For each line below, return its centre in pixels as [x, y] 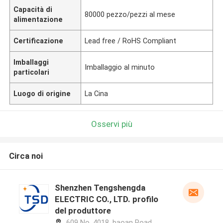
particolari [32, 72]
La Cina [97, 93]
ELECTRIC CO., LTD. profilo [106, 199]
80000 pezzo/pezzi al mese [130, 14]
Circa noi [26, 156]
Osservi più [111, 124]
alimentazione [38, 19]
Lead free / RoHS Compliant [131, 41]
